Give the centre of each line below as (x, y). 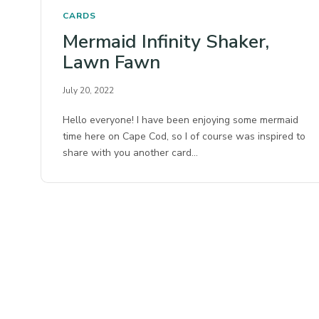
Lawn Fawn (111, 63)
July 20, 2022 (88, 91)
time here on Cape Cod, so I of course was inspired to (184, 137)
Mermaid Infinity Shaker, (166, 42)
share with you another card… (131, 153)
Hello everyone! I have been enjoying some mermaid (181, 120)
